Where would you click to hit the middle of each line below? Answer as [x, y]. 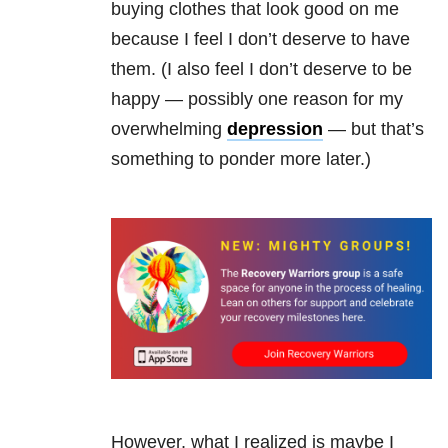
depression [275, 129]
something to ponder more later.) [241, 159]
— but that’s [373, 129]
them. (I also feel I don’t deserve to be [261, 69]
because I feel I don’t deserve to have [260, 39]
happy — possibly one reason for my [257, 99]
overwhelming [169, 129]
